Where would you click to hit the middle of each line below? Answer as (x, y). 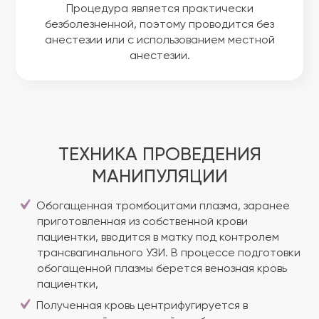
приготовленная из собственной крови (142, 222)
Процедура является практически (159, 9)
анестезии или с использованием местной (159, 41)
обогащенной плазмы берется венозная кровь (162, 269)
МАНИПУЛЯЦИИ (159, 177)
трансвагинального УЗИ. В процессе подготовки (169, 253)
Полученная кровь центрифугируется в (142, 306)
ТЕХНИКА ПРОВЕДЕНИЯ (159, 155)
